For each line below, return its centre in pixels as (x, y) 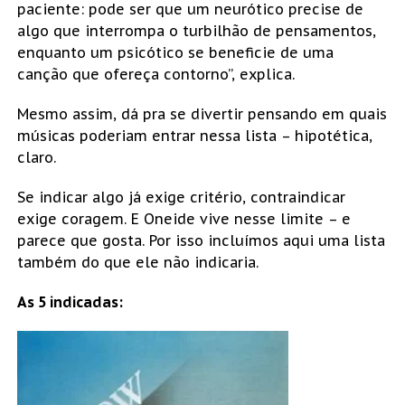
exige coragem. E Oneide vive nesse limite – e (184, 218)
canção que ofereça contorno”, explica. (155, 74)
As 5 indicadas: (70, 301)
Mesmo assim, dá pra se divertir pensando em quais (202, 113)
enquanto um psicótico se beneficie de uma (175, 52)
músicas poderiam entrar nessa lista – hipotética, (194, 135)
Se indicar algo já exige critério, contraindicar (181, 197)
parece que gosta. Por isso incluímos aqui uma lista (201, 240)
